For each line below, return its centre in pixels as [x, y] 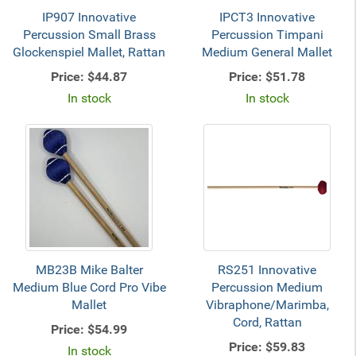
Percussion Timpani [267, 35]
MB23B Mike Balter [89, 270]
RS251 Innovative [267, 270]
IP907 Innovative [89, 17]
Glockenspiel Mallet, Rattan [89, 52]
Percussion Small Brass [89, 35]
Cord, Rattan [267, 322]
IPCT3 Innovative [267, 17]
